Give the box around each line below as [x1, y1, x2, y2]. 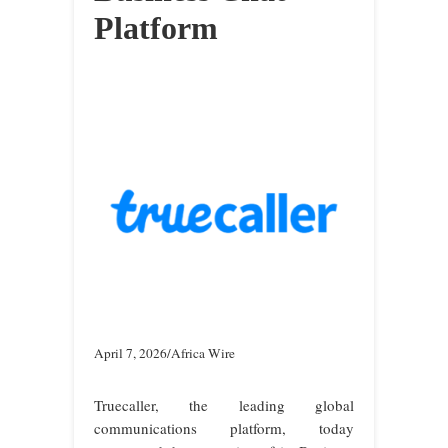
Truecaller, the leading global [94, 395, 354, 416]
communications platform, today [94, 418, 354, 439]
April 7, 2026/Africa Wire [94, 344, 235, 363]
